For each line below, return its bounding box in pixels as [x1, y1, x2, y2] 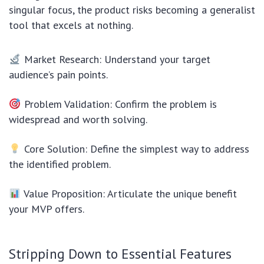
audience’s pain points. [9, 68, 108, 81]
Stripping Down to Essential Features [9, 245, 232, 262]
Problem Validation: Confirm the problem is [21, 97, 217, 111]
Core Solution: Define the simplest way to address [21, 142, 249, 156]
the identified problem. [9, 157, 111, 171]
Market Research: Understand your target [21, 52, 210, 66]
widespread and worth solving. [9, 113, 147, 126]
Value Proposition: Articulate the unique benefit [21, 187, 237, 200]
